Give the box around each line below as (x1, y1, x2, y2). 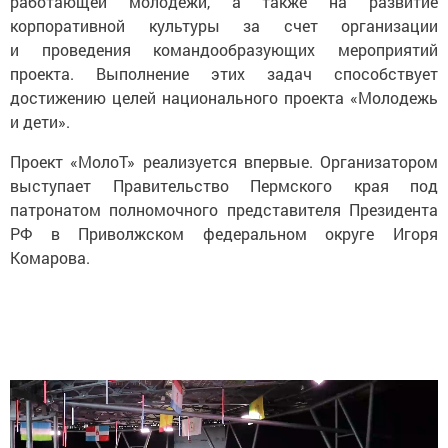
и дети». (10, 111, 70, 132)
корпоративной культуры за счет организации (10, 15, 438, 36)
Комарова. (10, 247, 90, 268)
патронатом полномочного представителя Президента (10, 199, 438, 220)
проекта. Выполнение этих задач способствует (10, 63, 438, 84)
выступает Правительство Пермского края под (10, 175, 438, 196)
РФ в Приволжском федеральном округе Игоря (10, 223, 438, 244)
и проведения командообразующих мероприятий (10, 39, 438, 60)
